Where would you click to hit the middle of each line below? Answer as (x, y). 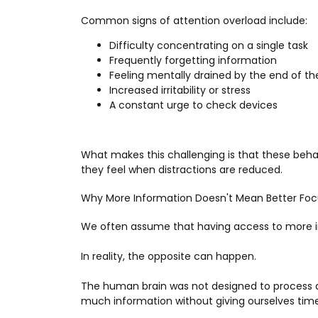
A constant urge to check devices (193, 105)
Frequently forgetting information (193, 61)
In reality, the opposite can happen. (169, 256)
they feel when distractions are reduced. (182, 170)
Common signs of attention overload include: (194, 21)
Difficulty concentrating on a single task (209, 46)
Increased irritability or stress (180, 91)
